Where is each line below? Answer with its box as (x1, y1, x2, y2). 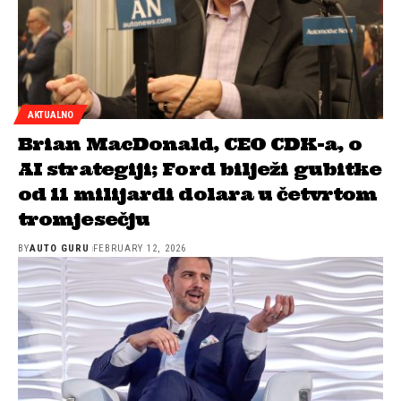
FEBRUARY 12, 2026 (92, 243, 186, 255)
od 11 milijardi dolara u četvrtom (18, 183, 378, 206)
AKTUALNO (28, 108, 73, 121)
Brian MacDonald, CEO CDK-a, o (18, 132, 362, 156)
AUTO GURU (30, 243, 90, 255)
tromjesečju (18, 208, 150, 231)
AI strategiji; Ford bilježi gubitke (18, 158, 382, 181)
